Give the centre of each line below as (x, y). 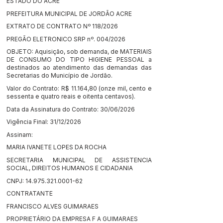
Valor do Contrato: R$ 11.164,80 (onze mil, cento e (79, 88)
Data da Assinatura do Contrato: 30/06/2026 (71, 109)
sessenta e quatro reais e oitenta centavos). (71, 96)
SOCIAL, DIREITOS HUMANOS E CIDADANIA (70, 168)
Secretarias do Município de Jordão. (59, 76)
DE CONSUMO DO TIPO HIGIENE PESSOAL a (79, 60)
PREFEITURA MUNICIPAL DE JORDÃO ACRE (69, 13)
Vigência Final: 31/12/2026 (44, 122)
